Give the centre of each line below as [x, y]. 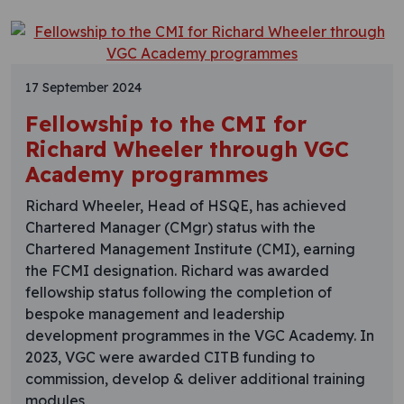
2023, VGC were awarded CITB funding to [170, 357]
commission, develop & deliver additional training [195, 378]
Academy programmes [147, 174]
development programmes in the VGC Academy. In [200, 335]
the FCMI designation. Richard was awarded [177, 270]
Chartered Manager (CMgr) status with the [170, 227]
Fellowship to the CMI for [166, 124]
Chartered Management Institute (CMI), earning [190, 248]
